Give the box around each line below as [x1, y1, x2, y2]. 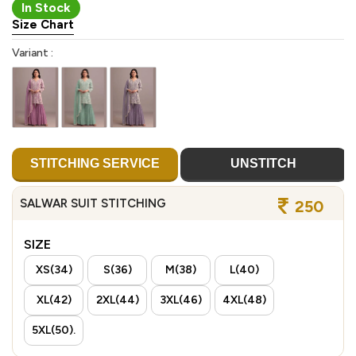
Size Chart [12, 17, 74, 32]
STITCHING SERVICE [30, 157, 160, 171]
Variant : [12, 45, 53, 60]
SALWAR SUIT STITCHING [20, 196, 166, 211]
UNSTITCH [230, 157, 296, 171]
